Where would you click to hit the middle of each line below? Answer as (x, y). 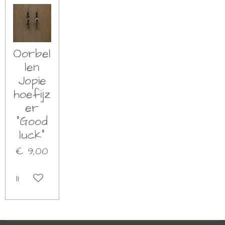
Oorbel (32, 54)
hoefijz (32, 95)
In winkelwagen (50, 179)
